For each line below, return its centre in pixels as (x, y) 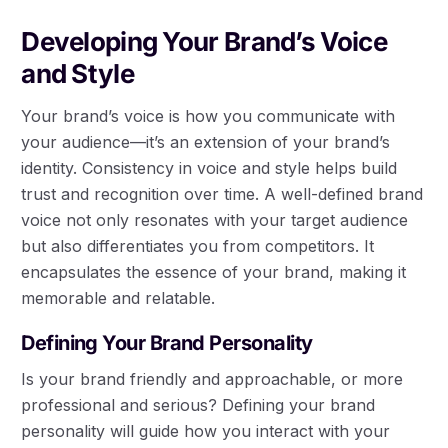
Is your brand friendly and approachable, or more (212, 379)
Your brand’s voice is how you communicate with (208, 116)
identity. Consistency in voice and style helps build (209, 168)
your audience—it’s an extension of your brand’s (206, 142)
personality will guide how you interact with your (206, 431)
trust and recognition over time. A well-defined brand (222, 194)
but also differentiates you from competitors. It (198, 246)
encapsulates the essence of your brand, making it (214, 272)
